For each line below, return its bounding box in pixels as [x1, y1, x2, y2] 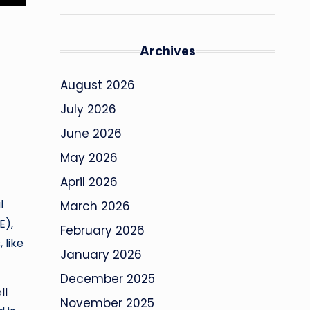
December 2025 [60, 271, 155, 288]
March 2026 [60, 198, 130, 215]
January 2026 [60, 246, 142, 264]
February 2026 [60, 222, 145, 239]
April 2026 [60, 174, 118, 191]
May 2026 [60, 149, 118, 167]
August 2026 [60, 77, 135, 94]
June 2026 [60, 125, 122, 143]
